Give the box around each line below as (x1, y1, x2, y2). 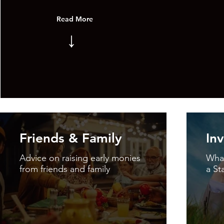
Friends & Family (19, 130, 122, 146)
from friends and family (19, 163, 110, 174)
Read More (56, 14, 93, 23)
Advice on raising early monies (19, 152, 140, 163)
